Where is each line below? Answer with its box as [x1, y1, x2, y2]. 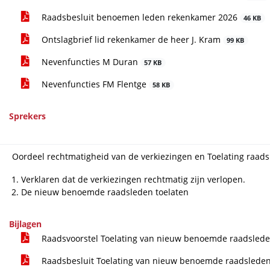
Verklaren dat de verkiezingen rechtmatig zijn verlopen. [20, 174, 245, 185]
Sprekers [8, 110, 46, 122]
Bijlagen [8, 218, 42, 230]
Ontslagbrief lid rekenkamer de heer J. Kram [39, 34, 223, 45]
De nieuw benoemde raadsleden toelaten [20, 186, 189, 198]
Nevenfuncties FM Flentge [39, 78, 149, 90]
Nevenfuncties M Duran [39, 56, 140, 67]
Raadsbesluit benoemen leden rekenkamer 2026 [39, 11, 240, 23]
